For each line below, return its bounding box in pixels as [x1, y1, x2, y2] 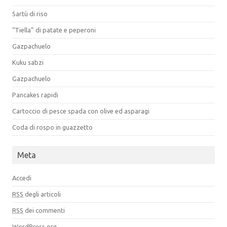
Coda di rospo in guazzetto [12, 123, 93, 131]
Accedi [12, 174, 31, 181]
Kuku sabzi [12, 58, 44, 66]
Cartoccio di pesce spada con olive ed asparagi [12, 107, 149, 115]
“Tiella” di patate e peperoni [12, 26, 96, 33]
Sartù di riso [12, 10, 48, 17]
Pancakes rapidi [12, 91, 58, 98]
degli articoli [23, 190, 61, 198]
